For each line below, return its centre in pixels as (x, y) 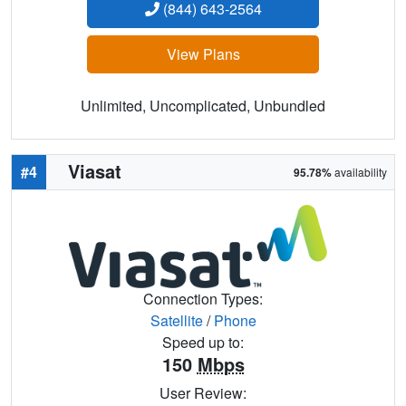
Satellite (176, 320)
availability (359, 172)
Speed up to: (203, 342)
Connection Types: (203, 298)
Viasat (95, 171)
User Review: (203, 392)
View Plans (203, 54)
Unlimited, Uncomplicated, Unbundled (203, 106)
